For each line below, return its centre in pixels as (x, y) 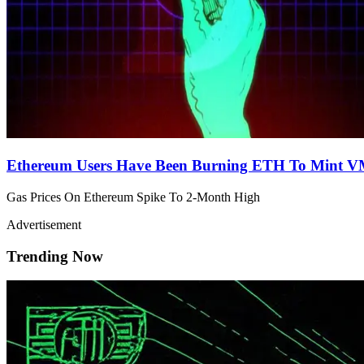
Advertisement (44, 224)
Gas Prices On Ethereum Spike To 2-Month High (133, 197)
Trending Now (55, 256)
